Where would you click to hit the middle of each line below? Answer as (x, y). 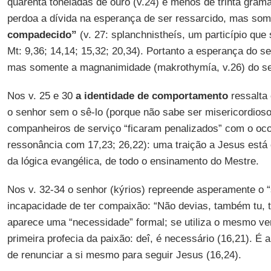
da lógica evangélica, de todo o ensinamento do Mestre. (133, 161)
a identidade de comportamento (152, 96)
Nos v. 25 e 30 (41, 96)
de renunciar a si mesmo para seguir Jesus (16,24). (124, 255)
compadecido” (42, 35)
